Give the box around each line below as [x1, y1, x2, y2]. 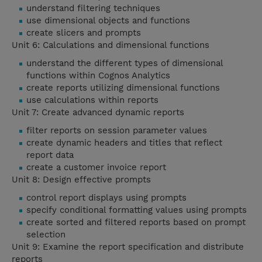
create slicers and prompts [26, 27, 141, 39]
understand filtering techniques [26, 3, 160, 14]
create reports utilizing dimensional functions [26, 82, 220, 94]
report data [26, 150, 74, 161]
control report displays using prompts [26, 192, 187, 204]
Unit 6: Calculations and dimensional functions [12, 40, 212, 51]
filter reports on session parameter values [26, 125, 207, 136]
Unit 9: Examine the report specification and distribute [12, 242, 244, 253]
